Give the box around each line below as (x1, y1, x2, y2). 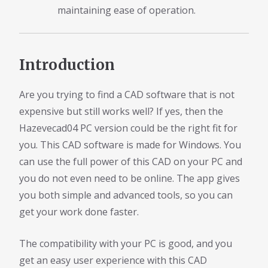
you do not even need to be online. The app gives (19, 172, 240, 185)
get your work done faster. (19, 205, 139, 219)
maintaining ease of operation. (57, 3, 196, 17)
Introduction (19, 55, 115, 74)
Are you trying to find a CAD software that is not (19, 88, 234, 102)
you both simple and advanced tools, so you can (19, 188, 233, 202)
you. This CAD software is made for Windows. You (19, 138, 241, 152)
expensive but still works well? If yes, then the (19, 105, 223, 118)
